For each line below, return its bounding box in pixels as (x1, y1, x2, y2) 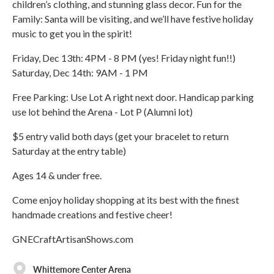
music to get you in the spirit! (12, 28, 132, 40)
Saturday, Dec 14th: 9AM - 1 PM (12, 67, 148, 79)
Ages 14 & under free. (12, 169, 102, 182)
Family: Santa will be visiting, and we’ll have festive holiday (12, 13, 253, 25)
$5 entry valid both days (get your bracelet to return (12, 130, 229, 143)
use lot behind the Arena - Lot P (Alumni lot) (12, 106, 193, 118)
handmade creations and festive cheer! (12, 209, 172, 221)
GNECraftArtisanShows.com (12, 233, 133, 245)
